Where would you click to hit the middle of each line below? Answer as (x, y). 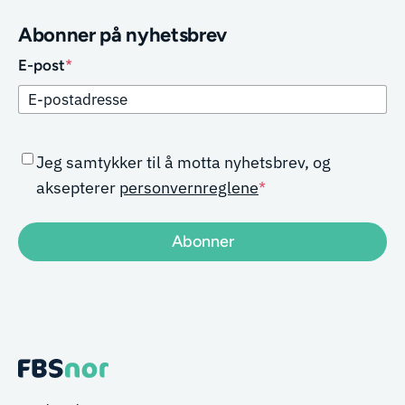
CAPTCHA (53, 149)
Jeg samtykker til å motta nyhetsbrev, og (183, 162)
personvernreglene (188, 187)
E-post (41, 65)
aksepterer (77, 187)
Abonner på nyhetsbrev (122, 34)
